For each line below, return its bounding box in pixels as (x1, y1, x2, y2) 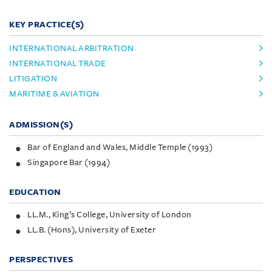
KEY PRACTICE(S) (9, 19, 84, 29)
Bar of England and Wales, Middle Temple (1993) (27, 142, 212, 152)
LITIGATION (9, 73, 57, 83)
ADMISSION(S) (9, 120, 73, 129)
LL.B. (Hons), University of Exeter (27, 225, 156, 234)
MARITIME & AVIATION (9, 89, 100, 98)
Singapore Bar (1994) (27, 157, 110, 167)
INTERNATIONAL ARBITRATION (9, 43, 134, 53)
